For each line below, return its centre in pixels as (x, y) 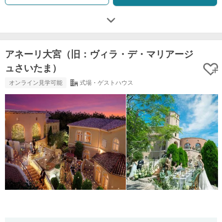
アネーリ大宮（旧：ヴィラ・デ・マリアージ (99, 55)
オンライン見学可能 (36, 83)
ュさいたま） (33, 68)
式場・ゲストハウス (106, 83)
